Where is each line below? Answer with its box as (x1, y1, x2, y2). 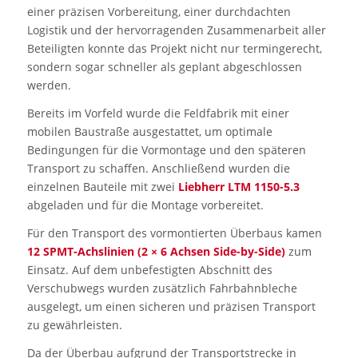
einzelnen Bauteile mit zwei (26, 178, 178, 194)
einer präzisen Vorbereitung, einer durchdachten (26, 3, 291, 19)
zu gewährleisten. (26, 316, 122, 332)
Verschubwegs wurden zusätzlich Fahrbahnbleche (26, 280, 297, 296)
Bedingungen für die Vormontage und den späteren (26, 141, 306, 157)
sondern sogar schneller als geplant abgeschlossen (26, 58, 302, 74)
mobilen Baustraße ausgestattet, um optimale (26, 123, 272, 139)
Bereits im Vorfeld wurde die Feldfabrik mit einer (26, 105, 289, 121)
